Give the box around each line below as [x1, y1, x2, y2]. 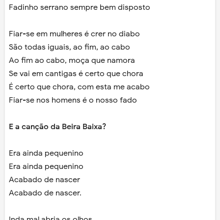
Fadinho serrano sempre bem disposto [9, 2, 150, 13]
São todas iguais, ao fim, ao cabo [9, 42, 130, 53]
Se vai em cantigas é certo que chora [9, 69, 143, 79]
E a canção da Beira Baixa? [9, 122, 106, 132]
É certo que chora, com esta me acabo [9, 82, 150, 92]
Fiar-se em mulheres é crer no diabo [9, 29, 140, 39]
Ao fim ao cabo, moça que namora [9, 55, 135, 66]
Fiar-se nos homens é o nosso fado [9, 95, 137, 106]
